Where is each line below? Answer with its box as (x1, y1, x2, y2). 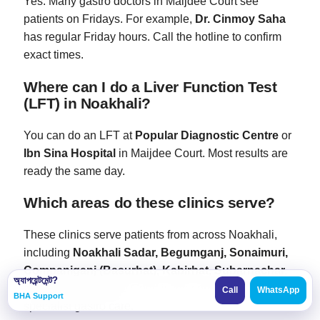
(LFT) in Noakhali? (24, 95, 151, 112)
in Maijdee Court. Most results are (116, 146, 288, 159)
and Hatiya (24, 282, 81, 295)
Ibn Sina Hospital (24, 146, 116, 159)
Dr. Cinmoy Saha (195, 13, 286, 26)
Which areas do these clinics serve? (24, 194, 276, 211)
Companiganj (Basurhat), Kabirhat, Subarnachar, (24, 264, 287, 277)
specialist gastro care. (24, 300, 134, 313)
